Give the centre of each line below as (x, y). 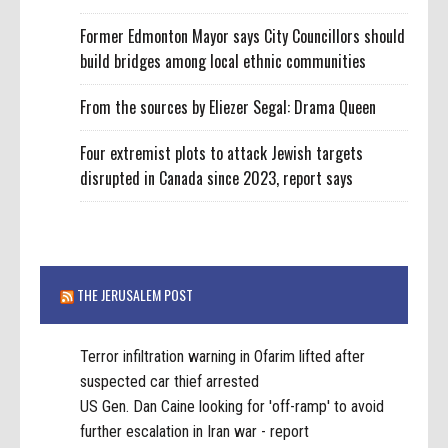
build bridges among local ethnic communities (223, 60)
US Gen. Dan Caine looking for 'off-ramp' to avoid (232, 407)
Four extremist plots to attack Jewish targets (222, 152)
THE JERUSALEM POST (135, 295)
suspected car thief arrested (170, 382)
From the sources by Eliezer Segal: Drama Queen (228, 106)
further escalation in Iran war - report (195, 432)
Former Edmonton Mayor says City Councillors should (243, 35)
